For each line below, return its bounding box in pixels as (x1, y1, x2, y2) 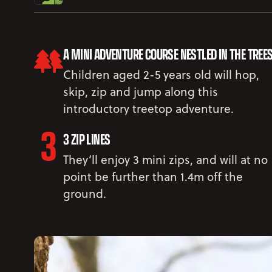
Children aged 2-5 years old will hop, (63, 66, 259, 83)
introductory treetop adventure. (63, 100, 234, 117)
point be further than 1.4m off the (63, 168, 243, 185)
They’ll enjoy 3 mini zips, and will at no (63, 151, 268, 168)
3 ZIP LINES (63, 127, 110, 149)
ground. (63, 185, 106, 202)
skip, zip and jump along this (63, 83, 218, 100)
